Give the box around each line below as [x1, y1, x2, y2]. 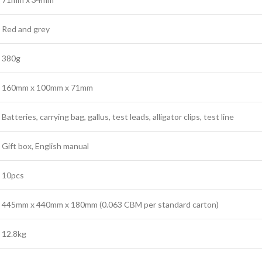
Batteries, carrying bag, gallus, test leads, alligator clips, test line [2, 111, 234, 122]
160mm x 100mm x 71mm [2, 82, 93, 92]
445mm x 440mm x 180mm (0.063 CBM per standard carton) [2, 199, 219, 209]
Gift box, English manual [2, 140, 89, 151]
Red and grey [2, 23, 50, 34]
